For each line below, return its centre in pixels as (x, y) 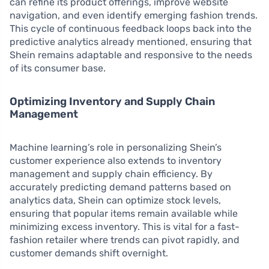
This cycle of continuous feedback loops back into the (131, 28)
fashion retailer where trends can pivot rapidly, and (125, 240)
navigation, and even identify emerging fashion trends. (134, 15)
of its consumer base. (58, 68)
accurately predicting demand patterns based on (120, 187)
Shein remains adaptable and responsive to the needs (131, 55)
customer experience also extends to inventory (116, 160)
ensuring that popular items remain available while (124, 213)
